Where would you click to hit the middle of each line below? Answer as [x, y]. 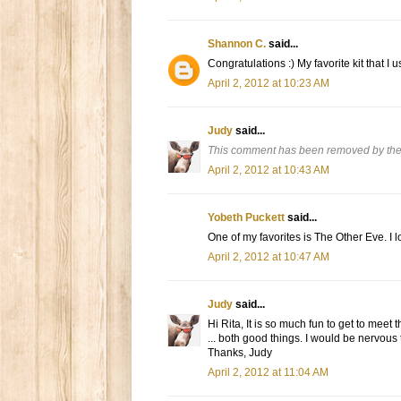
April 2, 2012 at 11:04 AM [268, 373]
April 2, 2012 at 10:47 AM [269, 257]
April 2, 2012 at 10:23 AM [269, 84]
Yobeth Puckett [246, 218]
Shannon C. [237, 44]
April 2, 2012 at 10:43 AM [269, 171]
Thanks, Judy [240, 353]
